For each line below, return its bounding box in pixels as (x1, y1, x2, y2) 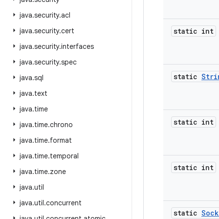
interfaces (61, 42, 94, 51)
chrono (50, 120, 73, 129)
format (50, 136, 72, 145)
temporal (50, 152, 79, 160)
